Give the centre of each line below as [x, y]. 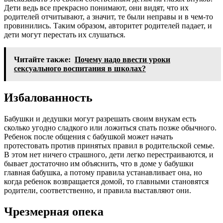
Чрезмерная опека [54, 212]
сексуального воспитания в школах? [80, 69]
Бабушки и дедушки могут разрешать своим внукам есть [100, 119]
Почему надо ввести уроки [122, 60]
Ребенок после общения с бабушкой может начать [88, 137]
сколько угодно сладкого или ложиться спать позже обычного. [110, 128]
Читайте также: [42, 60]
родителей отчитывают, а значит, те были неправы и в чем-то [109, 17]
